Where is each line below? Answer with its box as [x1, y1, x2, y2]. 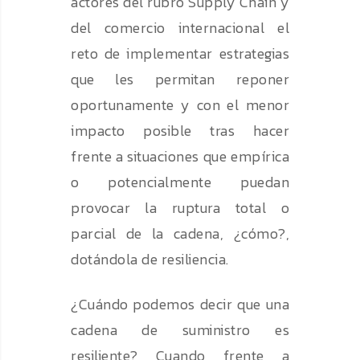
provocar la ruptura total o [71, 197, 289, 219]
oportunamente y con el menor [71, 94, 289, 117]
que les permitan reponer [71, 68, 289, 91]
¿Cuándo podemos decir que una [71, 293, 289, 316]
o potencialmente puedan [71, 171, 289, 194]
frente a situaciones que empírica [71, 145, 289, 168]
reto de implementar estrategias [71, 43, 289, 65]
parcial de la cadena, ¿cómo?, [71, 223, 289, 245]
